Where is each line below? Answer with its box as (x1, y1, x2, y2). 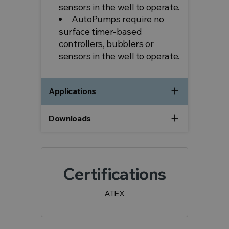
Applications (49, 86, 97, 97)
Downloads (49, 113, 91, 124)
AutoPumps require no (72, 13, 164, 26)
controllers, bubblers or (59, 38, 154, 50)
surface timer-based (59, 26, 142, 38)
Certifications (63, 164, 166, 185)
